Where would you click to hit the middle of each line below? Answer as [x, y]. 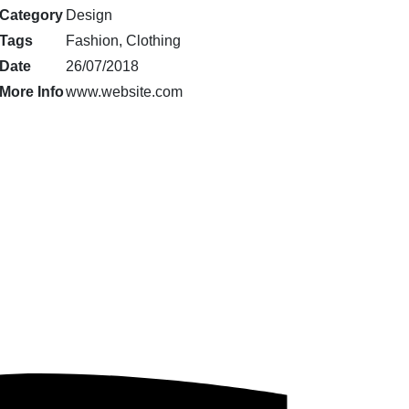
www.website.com [124, 91]
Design [89, 15]
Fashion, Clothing [123, 40]
